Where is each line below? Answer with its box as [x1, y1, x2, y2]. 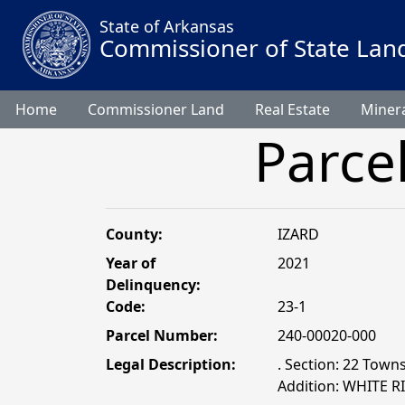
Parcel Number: [106, 325, 218, 345]
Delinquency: [106, 275, 201, 295]
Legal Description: [106, 354, 236, 374]
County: [106, 224, 163, 244]
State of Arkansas [99, 15, 234, 37]
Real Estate [255, 99, 330, 119]
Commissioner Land [88, 99, 224, 119]
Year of [106, 253, 155, 273]
